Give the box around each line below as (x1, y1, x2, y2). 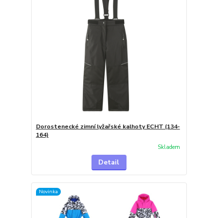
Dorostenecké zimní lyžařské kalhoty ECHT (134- (36, 122, 180, 130)
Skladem (157, 143, 180, 151)
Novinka (38, 187, 58, 195)
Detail (98, 158, 120, 167)
